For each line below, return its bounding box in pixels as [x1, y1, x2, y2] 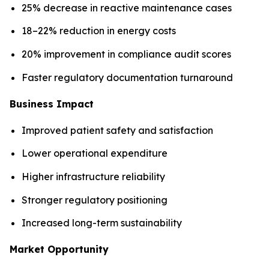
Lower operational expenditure [22, 147, 168, 160]
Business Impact [10, 97, 94, 110]
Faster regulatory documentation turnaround [22, 71, 233, 83]
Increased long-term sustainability [22, 217, 182, 229]
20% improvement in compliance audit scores [22, 47, 231, 60]
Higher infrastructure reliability [22, 170, 165, 183]
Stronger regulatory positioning [22, 193, 168, 206]
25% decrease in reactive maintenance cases [22, 1, 232, 14]
